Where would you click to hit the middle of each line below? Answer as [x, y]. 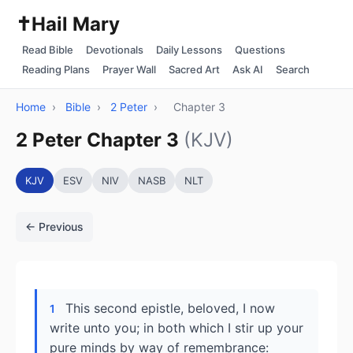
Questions [260, 50]
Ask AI [248, 69]
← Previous [54, 227]
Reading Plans [56, 69]
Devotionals [115, 50]
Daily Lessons [189, 50]
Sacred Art [194, 69]
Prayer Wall [129, 69]
